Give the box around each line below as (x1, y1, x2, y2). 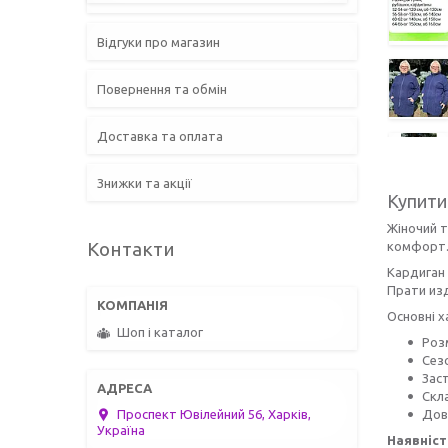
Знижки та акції (97, 175, 192, 190)
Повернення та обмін (97, 81, 227, 96)
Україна (97, 423, 145, 438)
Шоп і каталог (117, 325, 203, 340)
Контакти (87, 237, 175, 260)
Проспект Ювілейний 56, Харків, (117, 407, 311, 422)
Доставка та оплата (97, 128, 223, 143)
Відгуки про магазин (97, 34, 220, 49)
